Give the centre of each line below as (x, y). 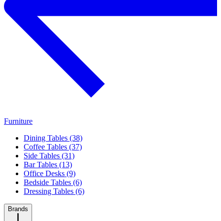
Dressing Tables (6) (54, 191)
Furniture (18, 121)
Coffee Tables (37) (53, 147)
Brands (18, 209)
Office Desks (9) (50, 174)
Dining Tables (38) (53, 138)
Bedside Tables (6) (53, 183)
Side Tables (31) (49, 156)
